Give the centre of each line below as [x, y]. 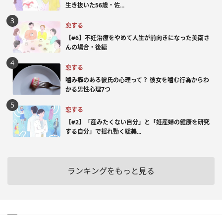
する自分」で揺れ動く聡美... [103, 131]
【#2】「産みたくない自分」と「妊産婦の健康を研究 [138, 122]
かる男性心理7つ [88, 89]
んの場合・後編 [86, 47]
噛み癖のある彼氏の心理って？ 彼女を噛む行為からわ [137, 80]
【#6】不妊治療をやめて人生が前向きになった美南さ [138, 38]
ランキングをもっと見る [111, 171]
